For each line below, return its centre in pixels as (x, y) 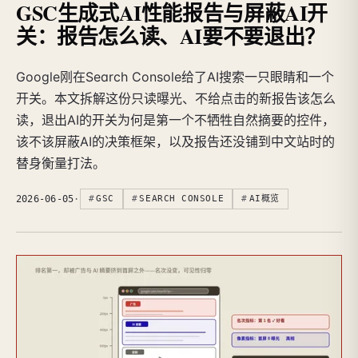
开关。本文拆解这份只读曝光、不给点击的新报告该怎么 (176, 99)
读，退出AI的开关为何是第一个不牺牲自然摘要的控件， (175, 120)
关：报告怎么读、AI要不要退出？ (171, 36)
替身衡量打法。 (61, 163)
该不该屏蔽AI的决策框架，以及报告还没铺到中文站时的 (175, 142)
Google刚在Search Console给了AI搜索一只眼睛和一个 (175, 77)
